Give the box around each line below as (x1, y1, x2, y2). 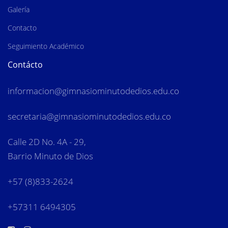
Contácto (8, 59, 43, 70)
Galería (8, 4, 30, 14)
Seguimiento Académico (8, 41, 84, 51)
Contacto (8, 22, 37, 33)
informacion (8, 84, 54, 97)
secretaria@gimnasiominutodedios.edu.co (8, 110, 171, 122)
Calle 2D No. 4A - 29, (8, 136, 86, 148)
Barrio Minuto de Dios (8, 150, 93, 162)
